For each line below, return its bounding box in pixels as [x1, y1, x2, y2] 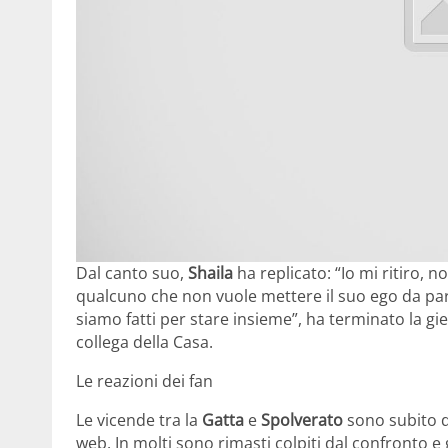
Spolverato [261, 409, 347, 432]
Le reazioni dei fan [76, 370, 213, 393]
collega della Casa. [76, 331, 213, 354]
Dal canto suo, [76, 262, 188, 285]
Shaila [188, 262, 237, 285]
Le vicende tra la [76, 409, 202, 432]
